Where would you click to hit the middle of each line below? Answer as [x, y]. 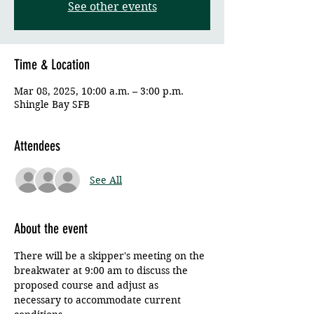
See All [106, 180]
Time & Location [52, 64]
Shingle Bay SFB [52, 104]
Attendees [37, 146]
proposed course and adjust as [88, 285]
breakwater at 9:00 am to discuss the [102, 271]
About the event [51, 228]
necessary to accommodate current [99, 300]
